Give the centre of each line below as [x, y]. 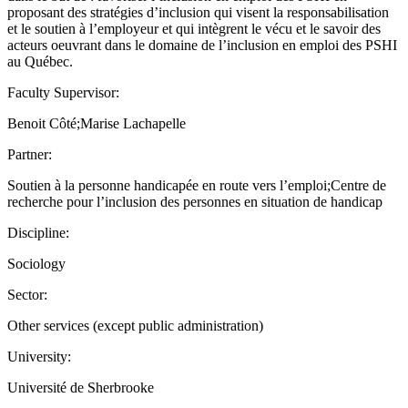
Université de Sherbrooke [81, 387]
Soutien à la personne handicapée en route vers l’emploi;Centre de [197, 185]
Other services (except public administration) [135, 325]
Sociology [36, 263]
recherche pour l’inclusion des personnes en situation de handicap [195, 201]
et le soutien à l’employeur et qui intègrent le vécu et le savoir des [194, 28]
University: [39, 356]
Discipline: [38, 232]
